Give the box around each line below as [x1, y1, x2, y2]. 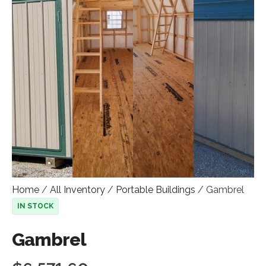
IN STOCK [17, 202, 53, 210]
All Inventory [50, 184, 105, 195]
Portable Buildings [116, 184, 195, 195]
